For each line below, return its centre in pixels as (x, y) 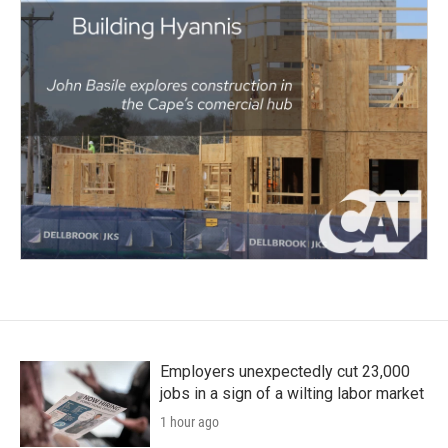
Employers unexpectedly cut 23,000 (285, 372)
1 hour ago (189, 422)
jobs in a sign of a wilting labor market (292, 394)
